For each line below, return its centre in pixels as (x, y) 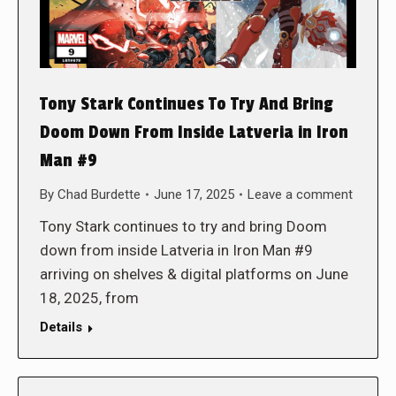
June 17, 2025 (194, 194)
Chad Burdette (99, 194)
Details (61, 327)
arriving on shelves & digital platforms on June (196, 274)
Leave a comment (300, 194)
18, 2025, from (89, 297)
